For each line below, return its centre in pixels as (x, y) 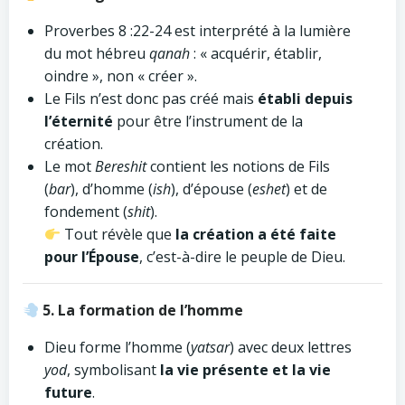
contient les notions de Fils (238, 166)
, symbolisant (113, 370)
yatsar (210, 347)
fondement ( (86, 212)
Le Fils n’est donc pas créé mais (151, 99)
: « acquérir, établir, (256, 53)
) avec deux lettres (291, 347)
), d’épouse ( (212, 189)
